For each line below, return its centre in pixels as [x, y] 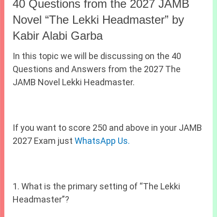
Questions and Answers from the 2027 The [97, 69]
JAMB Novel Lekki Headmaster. [74, 82]
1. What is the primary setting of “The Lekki [97, 186]
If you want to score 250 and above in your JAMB [108, 128]
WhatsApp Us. [102, 141]
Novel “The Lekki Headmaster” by [99, 20]
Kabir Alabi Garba [58, 36]
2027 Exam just [44, 141]
